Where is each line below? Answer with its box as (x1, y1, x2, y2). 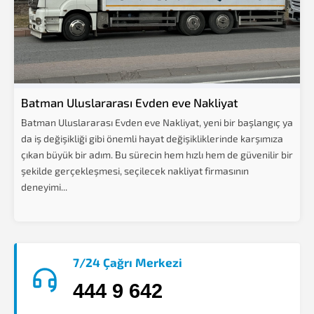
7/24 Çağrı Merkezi (73, 255, 182, 269)
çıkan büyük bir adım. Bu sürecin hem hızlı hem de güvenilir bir (21, 149, 293, 161)
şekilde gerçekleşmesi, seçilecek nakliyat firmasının (21, 165, 249, 177)
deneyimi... (21, 181, 67, 193)
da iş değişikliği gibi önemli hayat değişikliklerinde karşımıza (21, 132, 283, 144)
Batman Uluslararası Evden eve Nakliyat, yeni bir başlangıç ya (21, 116, 293, 128)
